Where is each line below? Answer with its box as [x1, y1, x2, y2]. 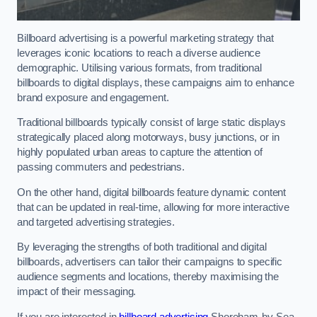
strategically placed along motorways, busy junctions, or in [17, 132, 279, 144]
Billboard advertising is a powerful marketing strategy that [17, 32, 274, 44]
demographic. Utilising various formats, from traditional [17, 62, 262, 74]
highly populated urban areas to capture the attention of [17, 146, 263, 158]
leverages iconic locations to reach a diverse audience [17, 47, 261, 59]
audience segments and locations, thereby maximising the [17, 271, 279, 283]
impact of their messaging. [17, 286, 137, 298]
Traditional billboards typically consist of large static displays [17, 117, 286, 129]
